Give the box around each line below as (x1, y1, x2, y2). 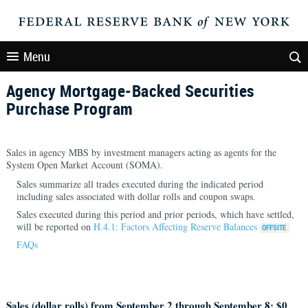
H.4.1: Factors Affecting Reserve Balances (93, 220, 257, 233)
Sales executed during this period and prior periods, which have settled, (16, 208, 294, 221)
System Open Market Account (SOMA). (5, 158, 163, 171)
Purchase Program (5, 98, 133, 120)
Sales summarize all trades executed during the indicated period (16, 177, 263, 190)
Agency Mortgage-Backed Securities (5, 80, 254, 102)
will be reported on (16, 220, 93, 233)
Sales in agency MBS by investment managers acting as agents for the (5, 146, 276, 159)
